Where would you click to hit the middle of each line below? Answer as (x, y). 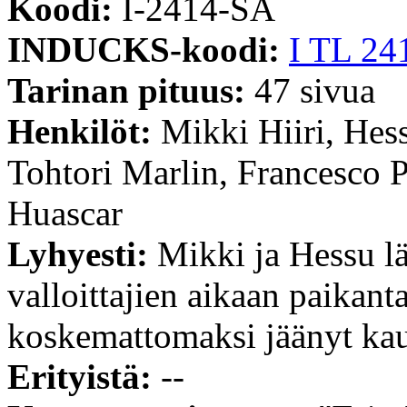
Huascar (65, 213)
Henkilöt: (84, 131)
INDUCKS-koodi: (148, 49)
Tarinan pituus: (131, 90)
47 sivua (315, 90)
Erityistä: (84, 376)
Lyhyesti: (82, 253)
